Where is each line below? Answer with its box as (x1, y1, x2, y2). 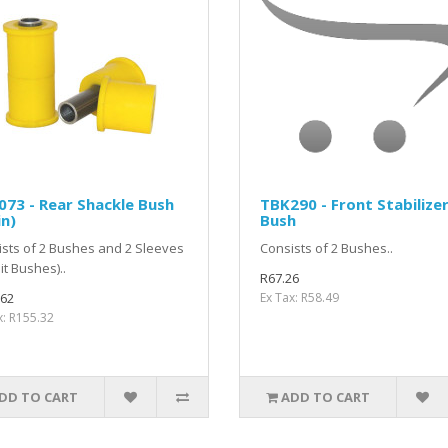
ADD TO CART (281, 387, 371, 406)
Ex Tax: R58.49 (259, 288, 339, 306)
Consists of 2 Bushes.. (259, 238, 393, 257)
